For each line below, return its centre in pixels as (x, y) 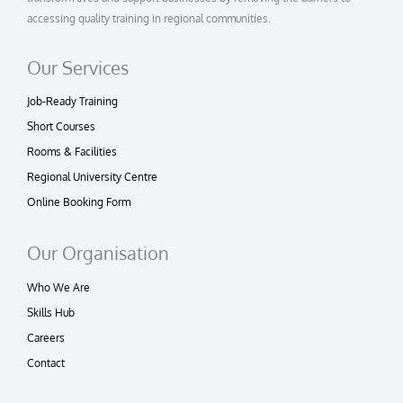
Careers (46, 337)
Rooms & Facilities (72, 151)
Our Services (78, 67)
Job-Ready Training (72, 100)
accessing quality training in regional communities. (149, 18)
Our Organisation (98, 252)
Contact (46, 362)
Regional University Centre (92, 176)
